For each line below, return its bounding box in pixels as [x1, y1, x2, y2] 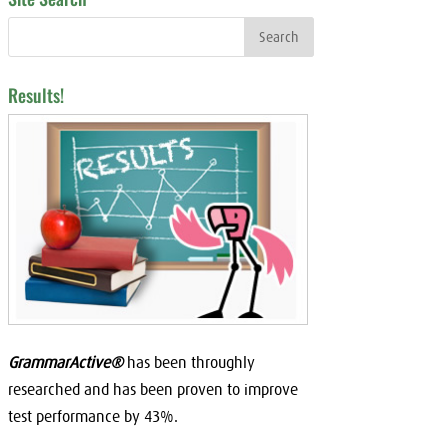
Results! [7, 82, 64, 109]
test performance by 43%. [7, 406, 178, 425]
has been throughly [122, 352, 255, 371]
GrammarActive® [7, 352, 123, 371]
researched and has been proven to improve [7, 379, 298, 398]
